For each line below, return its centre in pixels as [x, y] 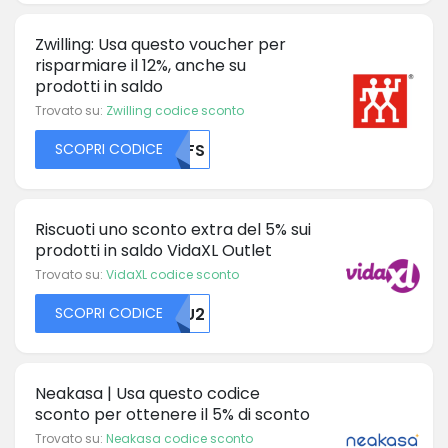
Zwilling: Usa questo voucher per [160, 44]
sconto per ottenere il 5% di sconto [172, 414]
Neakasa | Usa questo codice [147, 393]
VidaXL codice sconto [172, 274]
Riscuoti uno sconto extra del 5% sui [173, 229]
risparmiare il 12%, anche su [140, 65]
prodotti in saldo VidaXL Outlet [153, 250]
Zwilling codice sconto [175, 110]
